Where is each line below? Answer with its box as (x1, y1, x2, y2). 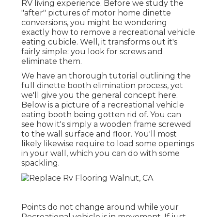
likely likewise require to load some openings (21, 139, 194, 149)
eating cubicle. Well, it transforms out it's (21, 37, 177, 47)
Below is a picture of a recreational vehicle (21, 100, 184, 110)
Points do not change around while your (21, 202, 179, 212)
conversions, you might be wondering (21, 18, 167, 28)
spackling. (21, 158, 60, 168)
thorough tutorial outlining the (69, 71, 191, 81)
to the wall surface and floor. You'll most (21, 129, 177, 139)
